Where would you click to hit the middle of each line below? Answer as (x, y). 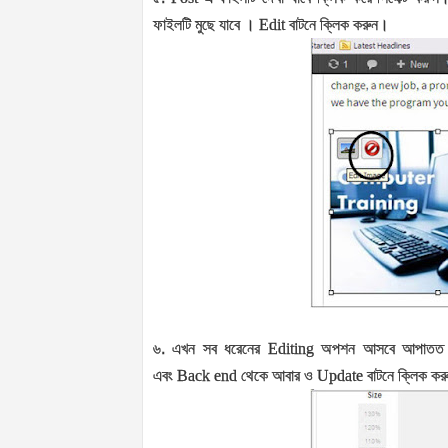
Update (342, 376)
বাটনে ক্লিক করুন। (339, 25)
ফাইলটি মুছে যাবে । (206, 25)
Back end (209, 376)
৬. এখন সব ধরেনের (210, 349)
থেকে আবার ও (279, 376)
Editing (294, 349)
